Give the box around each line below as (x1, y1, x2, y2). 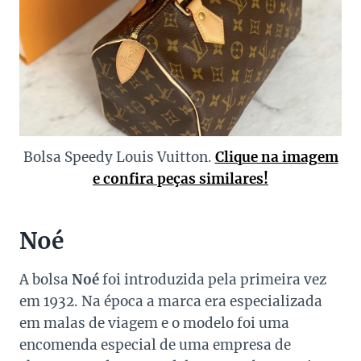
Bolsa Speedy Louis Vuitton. (23, 148, 215, 167)
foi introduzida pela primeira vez (99, 271, 326, 289)
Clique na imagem (214, 148, 338, 167)
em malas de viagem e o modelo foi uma (19, 314, 289, 333)
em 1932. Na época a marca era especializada (19, 293, 322, 311)
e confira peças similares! (93, 170, 268, 189)
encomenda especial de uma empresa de (19, 336, 291, 355)
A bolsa (19, 271, 72, 289)
